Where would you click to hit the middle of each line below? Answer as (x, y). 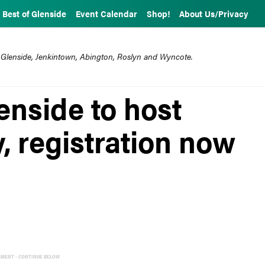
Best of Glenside (34, 14)
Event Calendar (106, 14)
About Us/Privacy (214, 14)
